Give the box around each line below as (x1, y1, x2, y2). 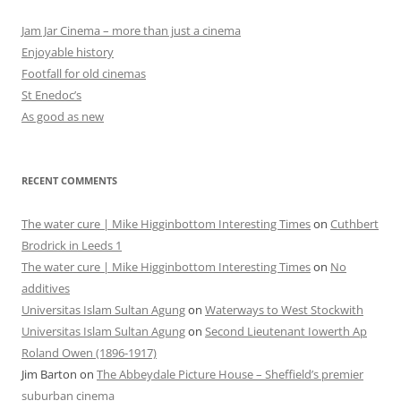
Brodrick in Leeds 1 (21, 237, 122, 254)
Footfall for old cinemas (21, 65, 146, 82)
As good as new (21, 108, 104, 125)
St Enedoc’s (21, 87, 81, 104)
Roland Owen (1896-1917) (21, 345, 157, 362)
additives (21, 280, 70, 297)
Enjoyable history (21, 44, 114, 61)
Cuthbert (330, 216, 379, 233)
